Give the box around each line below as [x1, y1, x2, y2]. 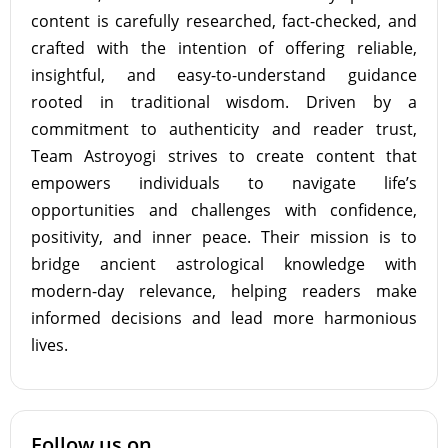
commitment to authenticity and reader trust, [31, 118, 417, 140]
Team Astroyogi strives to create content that [31, 145, 417, 167]
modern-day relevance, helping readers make [31, 280, 417, 302]
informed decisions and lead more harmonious [31, 307, 417, 329]
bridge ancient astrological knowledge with [31, 253, 417, 275]
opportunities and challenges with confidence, [31, 199, 417, 221]
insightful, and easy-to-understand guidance [31, 64, 417, 86]
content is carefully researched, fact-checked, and [31, 10, 417, 32]
